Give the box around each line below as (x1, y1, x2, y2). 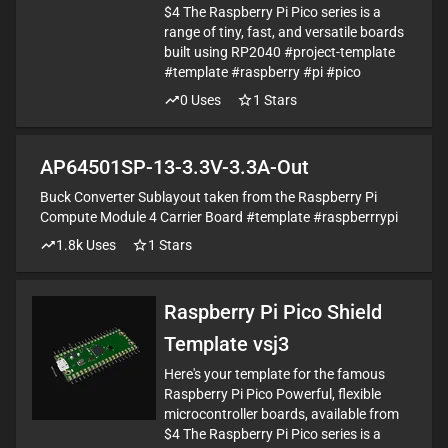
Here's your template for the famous (164, 366, 385, 382)
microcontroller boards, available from (164, 406, 399, 422)
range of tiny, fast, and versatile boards (164, 24, 404, 40)
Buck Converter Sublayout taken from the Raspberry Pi (40, 189, 377, 205)
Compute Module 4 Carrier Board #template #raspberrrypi (40, 209, 398, 225)
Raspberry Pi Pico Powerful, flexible (164, 386, 381, 402)
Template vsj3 (164, 332, 289, 356)
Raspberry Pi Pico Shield (164, 300, 382, 324)
